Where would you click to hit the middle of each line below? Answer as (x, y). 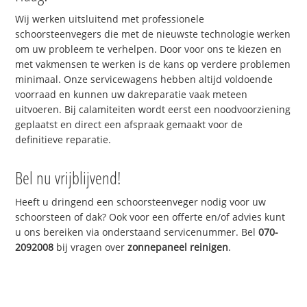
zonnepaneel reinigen (178, 247)
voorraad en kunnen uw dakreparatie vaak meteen (132, 94)
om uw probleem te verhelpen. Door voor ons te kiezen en (149, 49)
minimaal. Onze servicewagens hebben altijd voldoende (144, 79)
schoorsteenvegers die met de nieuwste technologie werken (153, 34)
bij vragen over (91, 247)
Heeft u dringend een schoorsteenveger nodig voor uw (141, 201)
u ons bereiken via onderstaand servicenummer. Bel (137, 232)
